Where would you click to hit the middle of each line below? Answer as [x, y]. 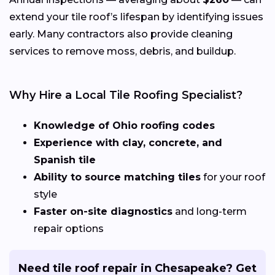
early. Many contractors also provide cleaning [121, 34]
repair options [69, 228]
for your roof [233, 177]
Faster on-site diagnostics [103, 211]
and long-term [210, 211]
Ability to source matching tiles [117, 177]
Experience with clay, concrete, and [128, 142]
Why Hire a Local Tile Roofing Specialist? [126, 95]
